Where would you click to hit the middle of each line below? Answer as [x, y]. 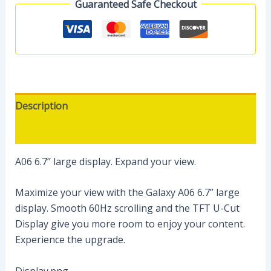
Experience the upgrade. [70, 240]
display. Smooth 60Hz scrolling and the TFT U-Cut [127, 208]
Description [41, 106]
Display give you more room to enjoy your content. [130, 224]
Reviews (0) [40, 131]
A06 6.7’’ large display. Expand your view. [105, 161]
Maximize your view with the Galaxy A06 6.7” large [127, 193]
